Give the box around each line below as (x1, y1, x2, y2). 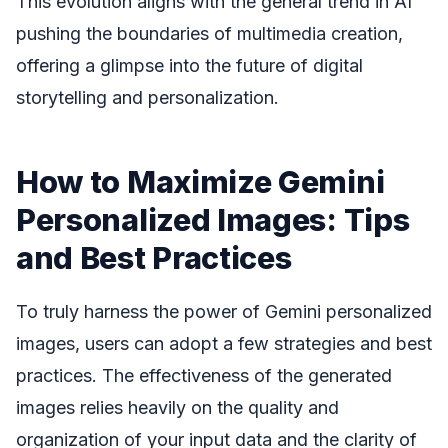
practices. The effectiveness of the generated (16, 364, 392, 386)
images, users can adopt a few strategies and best (16, 332, 432, 354)
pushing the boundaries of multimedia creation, (16, 23, 403, 45)
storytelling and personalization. (16, 87, 279, 109)
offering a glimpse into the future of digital (16, 55, 363, 77)
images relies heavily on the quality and (16, 396, 339, 418)
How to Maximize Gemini (16, 163, 385, 201)
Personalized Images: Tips (16, 201, 410, 239)
